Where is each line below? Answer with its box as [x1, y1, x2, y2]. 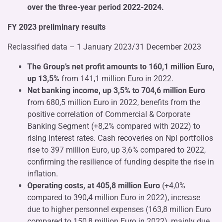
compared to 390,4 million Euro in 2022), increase [27, 192, 200, 202]
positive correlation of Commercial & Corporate [27, 109, 190, 119]
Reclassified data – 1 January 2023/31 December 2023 [7, 42, 201, 52]
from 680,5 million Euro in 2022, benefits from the [27, 97, 200, 107]
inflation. [27, 168, 58, 178]
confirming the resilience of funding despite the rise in [27, 157, 214, 166]
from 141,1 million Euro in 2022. [61, 73, 173, 83]
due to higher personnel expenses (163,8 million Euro [27, 204, 211, 214]
